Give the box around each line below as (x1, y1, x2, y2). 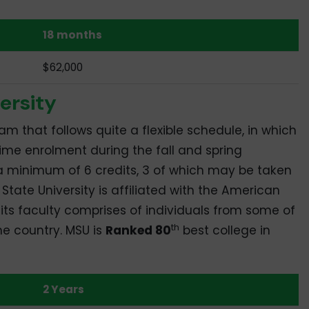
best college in (179, 221, 270, 239)
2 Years (43, 281, 85, 297)
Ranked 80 (105, 221, 171, 239)
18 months (43, 28, 103, 43)
